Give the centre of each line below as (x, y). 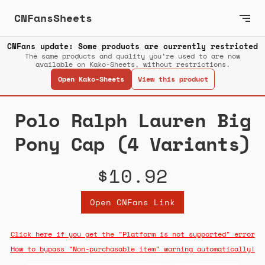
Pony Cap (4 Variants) (132, 144)
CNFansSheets (53, 18)
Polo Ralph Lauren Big (132, 120)
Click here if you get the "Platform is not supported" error (132, 234)
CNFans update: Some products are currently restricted (132, 46)
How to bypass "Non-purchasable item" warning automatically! (132, 249)
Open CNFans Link (132, 202)
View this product (173, 79)
